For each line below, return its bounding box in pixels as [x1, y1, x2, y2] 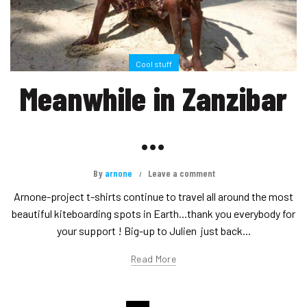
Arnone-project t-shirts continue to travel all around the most [14, 190, 293, 204]
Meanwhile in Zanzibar [19, 78, 288, 119]
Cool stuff [135, 59, 172, 69]
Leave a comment [148, 167, 215, 180]
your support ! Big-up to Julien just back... [56, 224, 251, 238]
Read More [131, 253, 176, 265]
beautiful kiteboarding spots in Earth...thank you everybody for [12, 207, 295, 221]
